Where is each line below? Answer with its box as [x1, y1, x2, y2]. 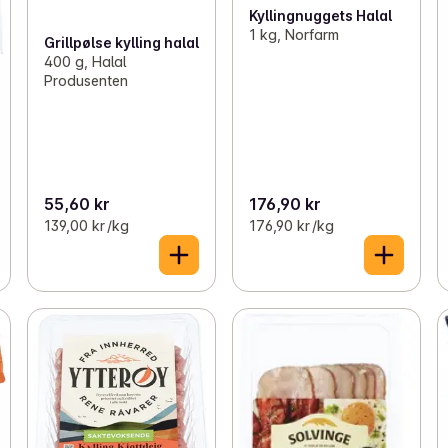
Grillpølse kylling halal [43, 33, 199, 51]
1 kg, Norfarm [248, 26, 339, 44]
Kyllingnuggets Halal [248, 7, 392, 25]
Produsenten [43, 71, 128, 89]
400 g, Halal [43, 52, 126, 70]
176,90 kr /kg [248, 216, 334, 234]
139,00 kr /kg [43, 216, 129, 234]
